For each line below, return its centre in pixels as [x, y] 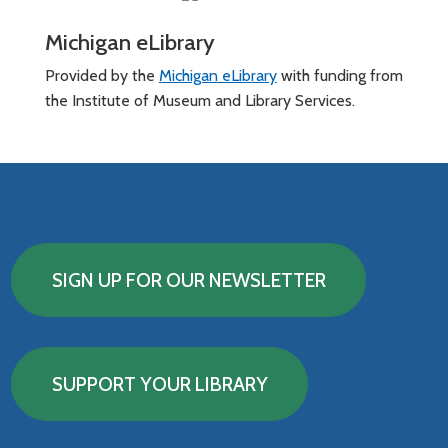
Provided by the [101, 75]
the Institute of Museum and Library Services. [199, 100]
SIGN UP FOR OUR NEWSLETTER [188, 279]
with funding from [339, 75]
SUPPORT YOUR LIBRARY [159, 384]
